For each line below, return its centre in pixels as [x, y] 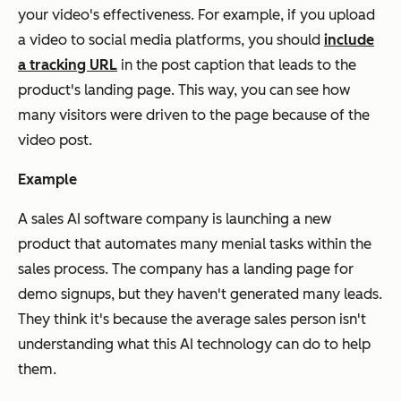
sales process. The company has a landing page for [186, 269]
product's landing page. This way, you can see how [184, 90]
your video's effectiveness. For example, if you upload [196, 14]
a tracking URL [68, 64]
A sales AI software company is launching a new [175, 218]
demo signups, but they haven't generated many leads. [200, 294]
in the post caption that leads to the [237, 64]
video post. [55, 140]
